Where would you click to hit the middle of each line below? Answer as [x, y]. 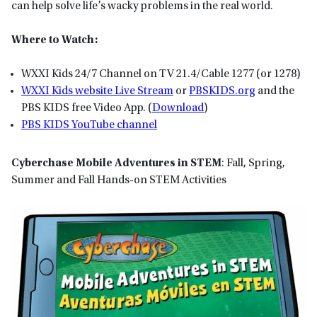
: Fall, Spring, [253, 163]
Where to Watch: [54, 40]
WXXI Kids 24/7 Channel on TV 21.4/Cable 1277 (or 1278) [161, 74]
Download [178, 108]
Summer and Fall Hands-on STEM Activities [119, 180]
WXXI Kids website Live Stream [97, 91]
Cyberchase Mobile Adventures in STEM [116, 163]
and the [275, 91]
